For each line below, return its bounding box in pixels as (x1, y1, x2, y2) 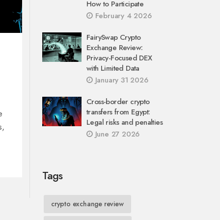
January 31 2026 (92, 75, 148, 85)
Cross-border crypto (86, 96, 150, 107)
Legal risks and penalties (86, 117, 163, 128)
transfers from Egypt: (86, 107, 150, 117)
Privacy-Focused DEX (86, 53, 152, 63)
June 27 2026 (92, 129, 140, 139)
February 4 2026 (92, 10, 152, 21)
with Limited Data (86, 63, 139, 74)
